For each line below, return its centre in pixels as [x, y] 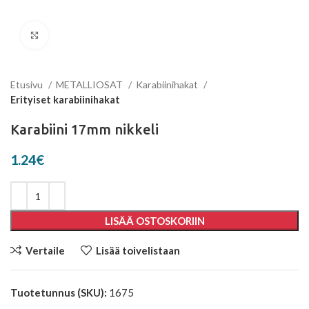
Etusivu [28, 84]
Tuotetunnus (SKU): [60, 292]
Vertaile [45, 250]
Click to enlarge [83, 35]
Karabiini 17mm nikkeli [84, 129]
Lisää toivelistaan [138, 250]
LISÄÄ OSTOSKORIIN [154, 221]
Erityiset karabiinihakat [65, 100]
